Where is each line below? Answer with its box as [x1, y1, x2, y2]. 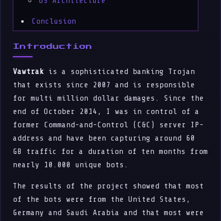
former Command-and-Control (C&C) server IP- [13, 120, 204, 129]
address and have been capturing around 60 [13, 134, 195, 143]
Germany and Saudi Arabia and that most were [13, 208, 204, 217]
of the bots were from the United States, [13, 195, 191, 204]
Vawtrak [13, 67, 44, 76]
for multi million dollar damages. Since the [13, 94, 204, 103]
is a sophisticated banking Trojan [44, 67, 195, 76]
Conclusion [32, 17, 76, 26]
